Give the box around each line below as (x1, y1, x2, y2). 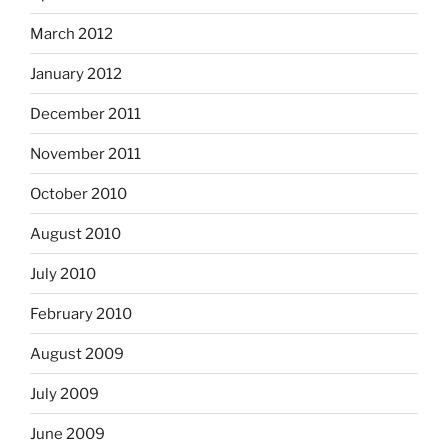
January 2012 (30, 64, 122, 83)
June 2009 (30, 424, 105, 443)
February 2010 (30, 304, 132, 323)
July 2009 (30, 384, 99, 403)
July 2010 (30, 264, 96, 283)
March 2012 (30, 24, 113, 43)
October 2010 (30, 184, 127, 203)
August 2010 (30, 224, 121, 243)
